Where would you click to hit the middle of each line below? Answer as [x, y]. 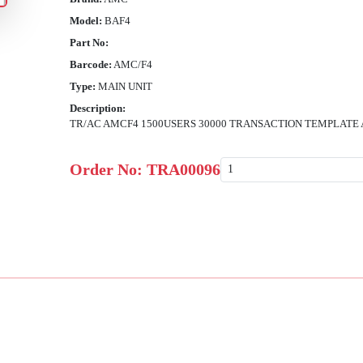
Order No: [109, 170]
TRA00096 [184, 170]
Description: [98, 109]
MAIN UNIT [126, 87]
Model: [86, 21]
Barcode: [91, 65]
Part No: [90, 43]
